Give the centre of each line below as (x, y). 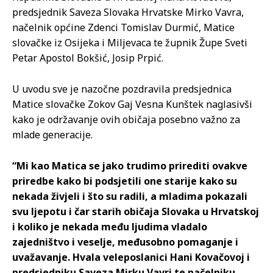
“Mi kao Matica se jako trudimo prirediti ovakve (130, 166)
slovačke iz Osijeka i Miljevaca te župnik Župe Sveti (130, 43)
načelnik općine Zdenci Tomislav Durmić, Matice (123, 28)
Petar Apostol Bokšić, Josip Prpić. (88, 58)
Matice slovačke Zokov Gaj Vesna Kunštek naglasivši (132, 105)
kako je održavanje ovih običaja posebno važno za (126, 120)
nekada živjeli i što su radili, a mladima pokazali (130, 197)
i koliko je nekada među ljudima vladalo (110, 227)
